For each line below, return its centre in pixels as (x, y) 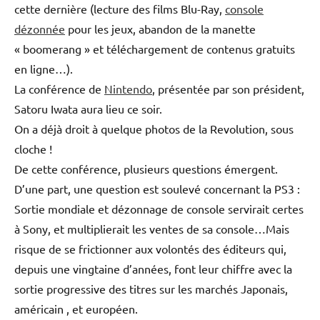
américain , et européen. (76, 308)
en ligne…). (44, 68)
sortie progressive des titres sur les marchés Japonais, (151, 288)
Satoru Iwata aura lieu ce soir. (88, 108)
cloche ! (33, 148)
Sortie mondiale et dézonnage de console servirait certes (159, 208)
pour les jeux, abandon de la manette (160, 28)
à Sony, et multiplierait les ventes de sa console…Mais (152, 228)
